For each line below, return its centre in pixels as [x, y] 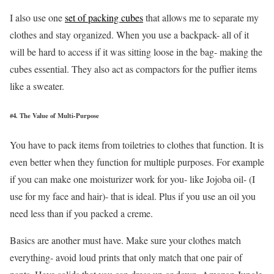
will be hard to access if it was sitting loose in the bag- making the [136, 51]
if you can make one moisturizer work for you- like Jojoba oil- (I [132, 179]
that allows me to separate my [201, 17]
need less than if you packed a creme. [81, 213]
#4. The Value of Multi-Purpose [54, 115]
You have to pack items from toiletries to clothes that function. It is [137, 144]
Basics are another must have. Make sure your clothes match [125, 240]
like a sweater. [37, 86]
